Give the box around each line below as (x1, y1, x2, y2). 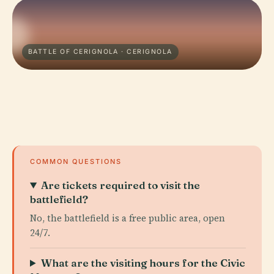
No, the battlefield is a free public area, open (30, 212, 225, 224)
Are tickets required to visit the (41, 179, 201, 191)
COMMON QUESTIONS (30, 157, 122, 166)
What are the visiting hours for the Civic (41, 256, 246, 269)
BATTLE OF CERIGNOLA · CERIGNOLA (28, 48, 172, 56)
